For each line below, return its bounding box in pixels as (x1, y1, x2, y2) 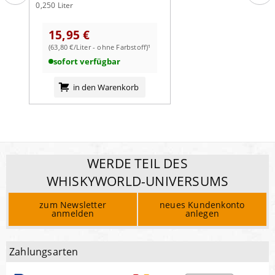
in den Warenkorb (72, 81, 139, 93)
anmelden (51, 207, 95, 220)
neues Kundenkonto (160, 199, 245, 211)
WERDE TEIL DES (87, 154, 188, 172)
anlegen (185, 207, 219, 220)
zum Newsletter (39, 199, 107, 211)
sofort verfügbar (53, 56, 121, 68)
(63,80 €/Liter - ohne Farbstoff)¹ (48, 42, 151, 52)
